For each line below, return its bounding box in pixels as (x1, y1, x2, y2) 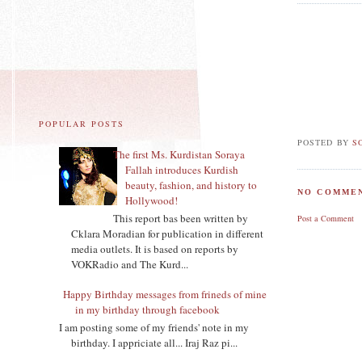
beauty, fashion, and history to (125, 178, 258, 193)
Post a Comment (297, 212, 355, 224)
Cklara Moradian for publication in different (71, 225, 263, 241)
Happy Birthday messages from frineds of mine (63, 287, 267, 302)
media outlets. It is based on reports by (71, 241, 238, 256)
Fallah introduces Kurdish (125, 162, 239, 178)
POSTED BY (297, 136, 352, 148)
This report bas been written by (113, 210, 249, 225)
